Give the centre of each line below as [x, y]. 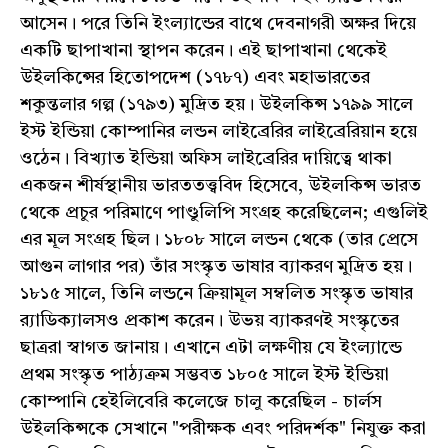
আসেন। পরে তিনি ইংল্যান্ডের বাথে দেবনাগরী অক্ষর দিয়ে [218, 24]
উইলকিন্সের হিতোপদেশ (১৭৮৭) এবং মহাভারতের [195, 78]
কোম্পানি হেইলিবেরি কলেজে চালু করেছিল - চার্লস [201, 402]
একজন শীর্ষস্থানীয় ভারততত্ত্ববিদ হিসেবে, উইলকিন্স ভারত [220, 186]
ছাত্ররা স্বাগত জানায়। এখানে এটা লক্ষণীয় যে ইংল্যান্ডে [211, 348]
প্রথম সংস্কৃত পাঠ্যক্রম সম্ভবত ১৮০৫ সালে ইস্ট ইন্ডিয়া [204, 375]
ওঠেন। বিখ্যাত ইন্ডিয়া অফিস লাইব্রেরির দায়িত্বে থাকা [206, 159]
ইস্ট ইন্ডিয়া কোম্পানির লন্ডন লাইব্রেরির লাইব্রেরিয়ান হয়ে [218, 132]
